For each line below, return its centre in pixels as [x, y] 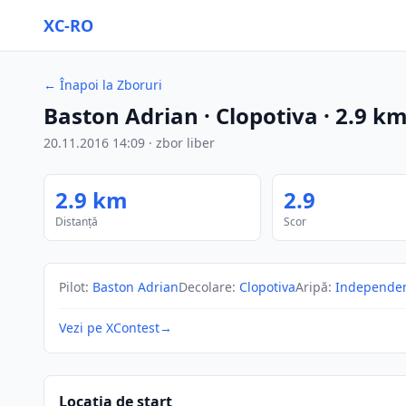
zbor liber [185, 143]
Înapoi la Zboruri [111, 85]
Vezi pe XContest [109, 328]
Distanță [77, 222]
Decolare [205, 287]
